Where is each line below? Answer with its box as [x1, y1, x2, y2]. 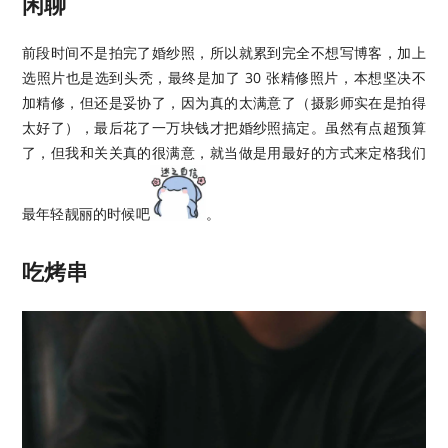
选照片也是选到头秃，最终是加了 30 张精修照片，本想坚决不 [22, 68, 426, 88]
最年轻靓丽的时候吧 [22, 204, 150, 224]
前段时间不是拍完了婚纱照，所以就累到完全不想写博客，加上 [22, 43, 426, 63]
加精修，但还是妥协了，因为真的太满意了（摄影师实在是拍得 [22, 93, 426, 113]
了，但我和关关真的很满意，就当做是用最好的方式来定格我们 [22, 143, 426, 163]
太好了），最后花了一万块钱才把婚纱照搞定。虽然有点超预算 [22, 118, 426, 138]
